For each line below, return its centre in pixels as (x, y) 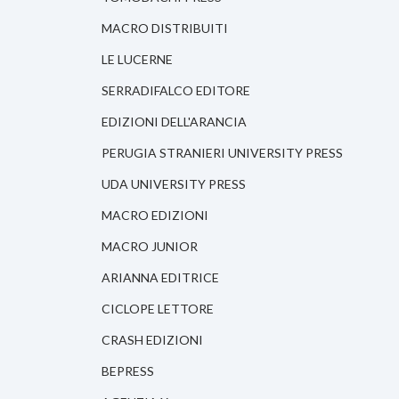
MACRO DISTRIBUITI (165, 28)
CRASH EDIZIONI (152, 340)
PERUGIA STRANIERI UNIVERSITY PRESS (222, 153)
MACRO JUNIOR (150, 247)
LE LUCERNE (137, 60)
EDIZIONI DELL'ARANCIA (174, 122)
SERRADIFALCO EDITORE (176, 91)
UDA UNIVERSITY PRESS (174, 184)
